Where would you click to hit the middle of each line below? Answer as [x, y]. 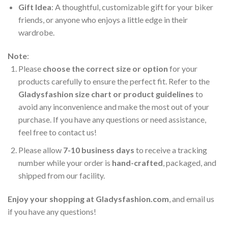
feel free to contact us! [57, 132]
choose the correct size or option [105, 69]
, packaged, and [189, 162]
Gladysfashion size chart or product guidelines [106, 94]
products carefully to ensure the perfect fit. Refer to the [114, 81]
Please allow [40, 150]
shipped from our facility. [61, 175]
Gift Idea [35, 7]
